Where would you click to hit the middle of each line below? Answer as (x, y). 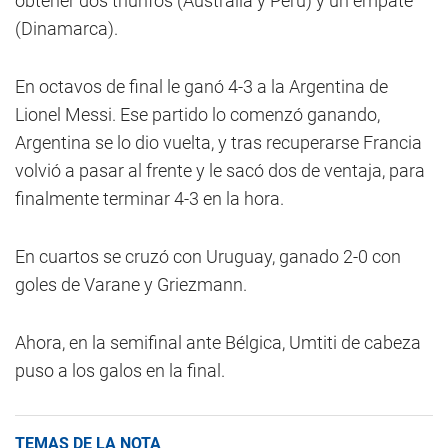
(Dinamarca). (66, 28)
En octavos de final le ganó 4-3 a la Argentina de (201, 86)
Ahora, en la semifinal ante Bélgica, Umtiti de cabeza (218, 342)
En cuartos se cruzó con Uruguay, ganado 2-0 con (208, 256)
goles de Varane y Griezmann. (131, 284)
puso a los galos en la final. (120, 370)
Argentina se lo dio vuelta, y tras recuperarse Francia (218, 142)
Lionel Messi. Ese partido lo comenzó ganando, (197, 114)
